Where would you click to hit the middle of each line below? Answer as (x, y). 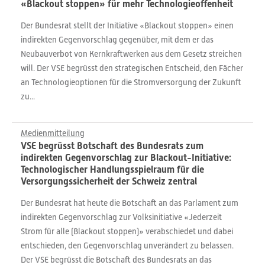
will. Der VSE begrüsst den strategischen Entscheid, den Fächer (132, 68)
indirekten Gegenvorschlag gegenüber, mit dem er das (117, 40)
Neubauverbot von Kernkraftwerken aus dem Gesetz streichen (131, 54)
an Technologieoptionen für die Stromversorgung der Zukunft (131, 82)
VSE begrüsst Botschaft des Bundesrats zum (112, 146)
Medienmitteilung (53, 133)
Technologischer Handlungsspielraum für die (112, 169)
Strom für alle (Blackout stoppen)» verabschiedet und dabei (127, 231)
